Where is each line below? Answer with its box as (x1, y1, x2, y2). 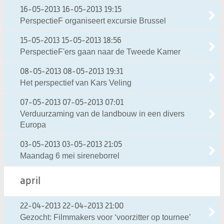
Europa (20, 120, 46, 129)
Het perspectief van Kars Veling (20, 78, 131, 87)
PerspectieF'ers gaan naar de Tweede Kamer (20, 47, 180, 56)
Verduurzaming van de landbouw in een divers (20, 109, 184, 118)
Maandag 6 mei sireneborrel (20, 151, 119, 160)
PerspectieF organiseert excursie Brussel (20, 16, 166, 25)
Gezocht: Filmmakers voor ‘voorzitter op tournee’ (20, 213, 191, 222)
